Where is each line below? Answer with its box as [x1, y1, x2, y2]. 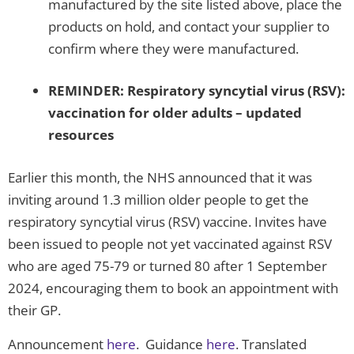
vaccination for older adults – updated [48, 104, 302, 122]
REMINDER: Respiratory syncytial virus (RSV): [48, 81, 345, 100]
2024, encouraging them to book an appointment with [8, 278, 338, 297]
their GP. [8, 300, 61, 319]
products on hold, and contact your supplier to [48, 17, 330, 36]
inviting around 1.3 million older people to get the [8, 190, 309, 209]
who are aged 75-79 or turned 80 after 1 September [8, 256, 327, 275]
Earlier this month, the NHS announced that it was [8, 168, 312, 186]
